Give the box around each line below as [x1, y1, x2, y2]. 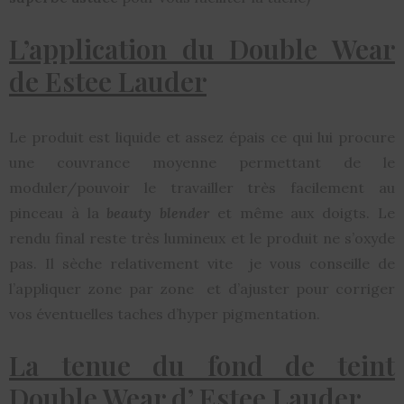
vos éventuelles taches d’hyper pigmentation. [9, 305, 320, 324]
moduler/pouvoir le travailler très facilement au [9, 179, 395, 197]
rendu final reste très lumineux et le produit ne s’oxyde [9, 229, 395, 248]
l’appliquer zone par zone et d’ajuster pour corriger [9, 280, 395, 298]
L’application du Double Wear [9, 31, 395, 68]
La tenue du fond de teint [9, 347, 395, 384]
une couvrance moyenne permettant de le [9, 153, 395, 172]
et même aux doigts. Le [209, 204, 396, 223]
